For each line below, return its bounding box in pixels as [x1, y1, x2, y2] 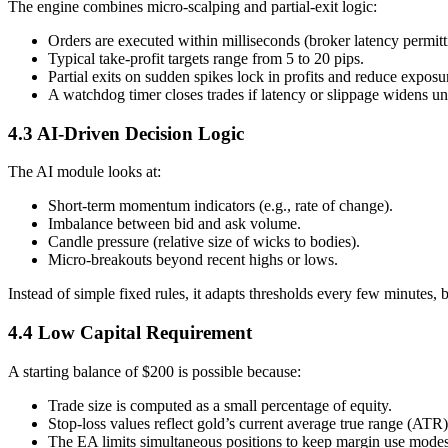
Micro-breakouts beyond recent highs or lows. [48, 251, 338, 269]
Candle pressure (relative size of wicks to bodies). [48, 233, 360, 251]
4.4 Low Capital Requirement [8, 322, 252, 344]
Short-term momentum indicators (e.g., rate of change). [48, 197, 393, 215]
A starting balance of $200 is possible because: [8, 362, 301, 380]
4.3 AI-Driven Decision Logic [8, 122, 244, 144]
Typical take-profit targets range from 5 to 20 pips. [48, 49, 364, 67]
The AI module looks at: [8, 163, 161, 181]
